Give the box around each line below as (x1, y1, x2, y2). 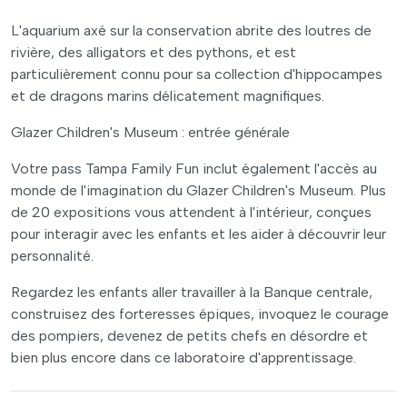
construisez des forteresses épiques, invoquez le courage (11, 304, 389, 323)
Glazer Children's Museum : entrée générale (11, 123, 290, 141)
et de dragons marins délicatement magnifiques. (11, 86, 324, 104)
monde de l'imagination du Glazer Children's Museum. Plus (11, 181, 386, 199)
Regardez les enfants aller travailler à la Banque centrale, (11, 283, 372, 301)
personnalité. (11, 246, 94, 264)
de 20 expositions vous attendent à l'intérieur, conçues (11, 203, 372, 221)
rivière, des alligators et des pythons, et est (11, 43, 296, 61)
